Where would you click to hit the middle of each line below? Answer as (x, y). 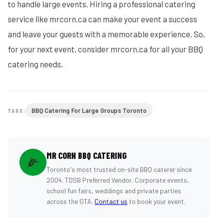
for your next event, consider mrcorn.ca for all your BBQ (105, 49)
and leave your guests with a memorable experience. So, (106, 34)
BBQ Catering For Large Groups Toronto (89, 110)
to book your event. (156, 201)
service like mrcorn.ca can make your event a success (102, 19)
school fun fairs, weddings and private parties (114, 191)
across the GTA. (70, 201)
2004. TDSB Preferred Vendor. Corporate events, (118, 180)
